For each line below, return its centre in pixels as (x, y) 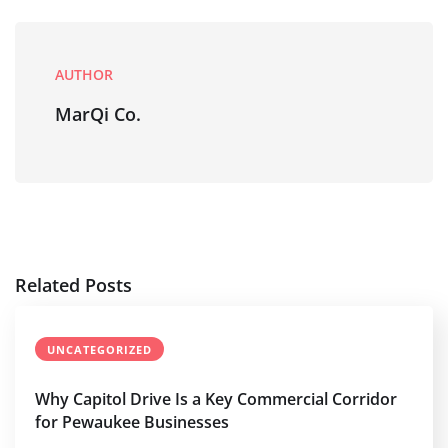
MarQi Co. (98, 113)
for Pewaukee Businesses (132, 421)
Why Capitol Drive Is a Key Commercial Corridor (216, 398)
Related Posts (73, 284)
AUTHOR (84, 74)
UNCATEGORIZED (99, 349)
